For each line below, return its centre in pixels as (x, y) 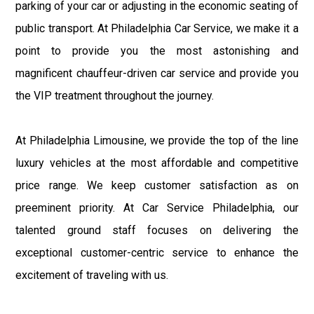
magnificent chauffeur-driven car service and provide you (157, 74)
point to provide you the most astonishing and (157, 51)
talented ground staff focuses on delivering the (157, 231)
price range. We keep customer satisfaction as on (157, 186)
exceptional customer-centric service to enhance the (157, 253)
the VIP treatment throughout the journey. (115, 96)
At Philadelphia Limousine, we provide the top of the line (157, 141)
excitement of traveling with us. (92, 275)
